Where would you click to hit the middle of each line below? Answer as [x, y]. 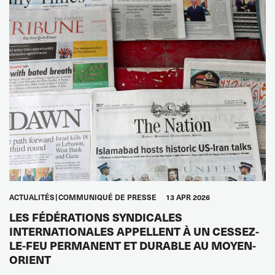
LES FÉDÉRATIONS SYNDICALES [96, 217]
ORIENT [30, 259]
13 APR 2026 [188, 197]
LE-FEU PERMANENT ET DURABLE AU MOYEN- [133, 245]
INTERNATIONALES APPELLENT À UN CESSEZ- [134, 231]
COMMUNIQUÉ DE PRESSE [107, 197]
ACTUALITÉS [32, 197]
